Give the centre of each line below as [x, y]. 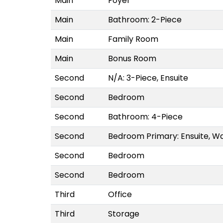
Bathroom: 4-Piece [145, 116]
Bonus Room [132, 58]
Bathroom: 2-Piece [145, 19]
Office [120, 194]
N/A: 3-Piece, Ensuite [148, 78]
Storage [124, 214]
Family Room [133, 39]
